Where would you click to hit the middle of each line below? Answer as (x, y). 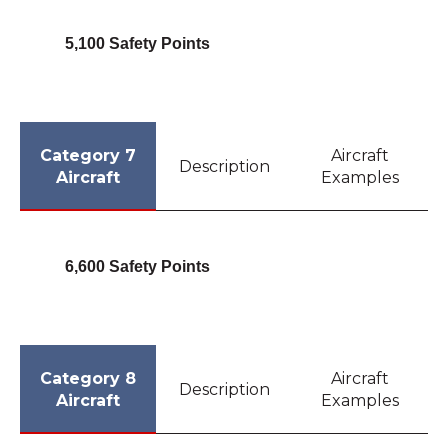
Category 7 (88, 155)
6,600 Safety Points (137, 266)
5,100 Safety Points (137, 44)
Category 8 (88, 378)
